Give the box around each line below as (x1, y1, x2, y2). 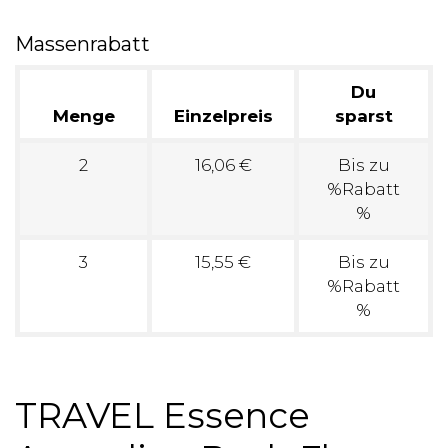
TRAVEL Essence (15, 393, 310, 437)
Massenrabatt (15, 32, 150, 56)
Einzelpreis (173, 105, 273, 126)
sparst (334, 105, 393, 126)
